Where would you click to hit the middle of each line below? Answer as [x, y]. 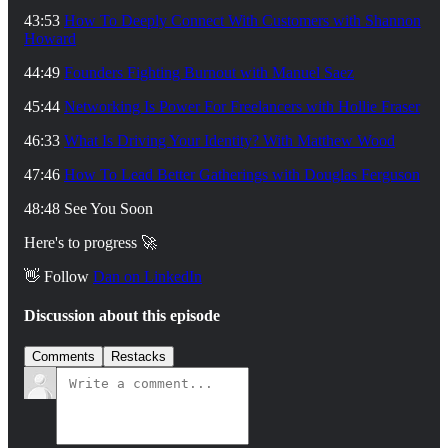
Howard [50, 38]
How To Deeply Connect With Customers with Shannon [242, 20]
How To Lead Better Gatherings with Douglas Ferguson [242, 174]
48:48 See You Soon [88, 208]
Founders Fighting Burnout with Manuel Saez [209, 72]
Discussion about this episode [122, 316]
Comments [63, 357]
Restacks [138, 357]
